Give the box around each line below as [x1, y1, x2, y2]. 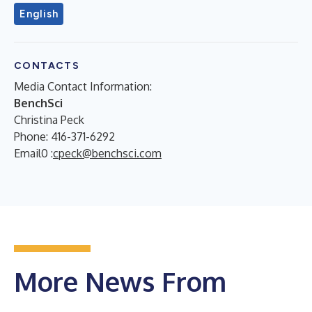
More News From [14, 264, 226, 298]
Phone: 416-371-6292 [14, 129, 115, 143]
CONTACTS [14, 59, 80, 72]
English [19, 7, 58, 20]
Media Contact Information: [14, 79, 152, 93]
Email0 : [14, 146, 53, 160]
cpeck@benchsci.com [53, 146, 162, 160]
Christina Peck [14, 112, 84, 127]
